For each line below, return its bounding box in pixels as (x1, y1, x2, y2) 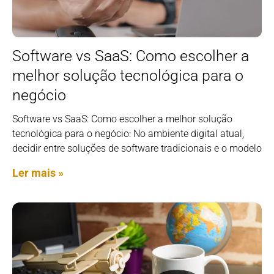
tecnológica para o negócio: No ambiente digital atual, (12, 128, 244, 140)
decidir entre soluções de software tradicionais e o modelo (12, 143, 262, 155)
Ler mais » (12, 166, 64, 180)
